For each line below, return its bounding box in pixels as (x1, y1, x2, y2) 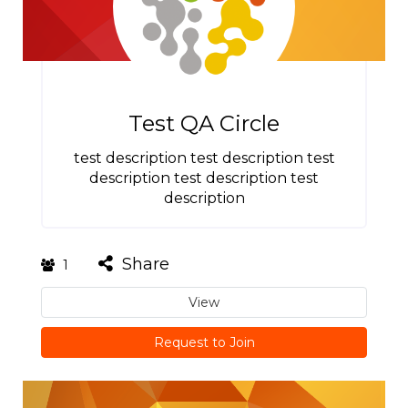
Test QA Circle (128, 110, 280, 137)
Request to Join (153, 334, 255, 351)
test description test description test (73, 149, 335, 167)
